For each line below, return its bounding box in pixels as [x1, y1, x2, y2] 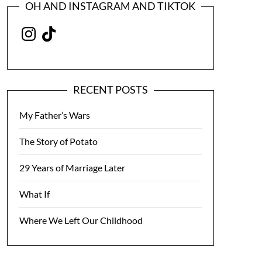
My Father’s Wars [19, 109, 90, 120]
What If [19, 188, 50, 199]
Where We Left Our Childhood [19, 215, 143, 226]
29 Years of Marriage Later [19, 162, 125, 173]
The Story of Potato [19, 136, 98, 147]
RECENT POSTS [73, 83, 148, 96]
